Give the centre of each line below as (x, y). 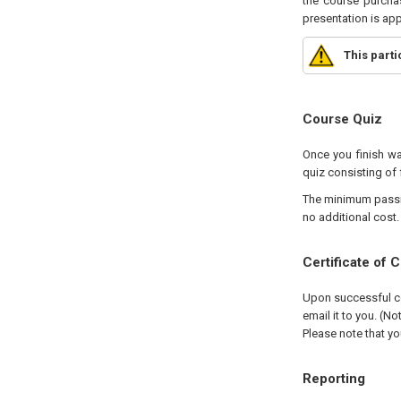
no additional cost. (350, 217)
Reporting (333, 379)
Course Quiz (342, 119)
